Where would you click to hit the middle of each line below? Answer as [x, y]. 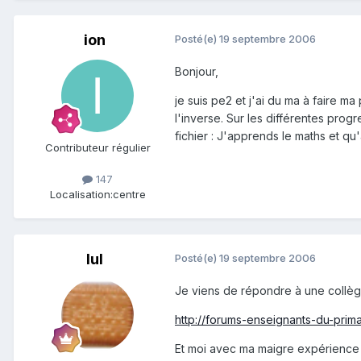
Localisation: [81, 195]
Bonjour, [197, 72]
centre [129, 195]
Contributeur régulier [98, 148]
